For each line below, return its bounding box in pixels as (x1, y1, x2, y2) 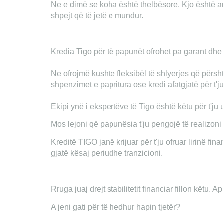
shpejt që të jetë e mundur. (51, 11, 143, 20)
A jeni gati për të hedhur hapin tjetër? (51, 203, 180, 211)
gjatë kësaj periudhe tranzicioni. (51, 149, 163, 157)
